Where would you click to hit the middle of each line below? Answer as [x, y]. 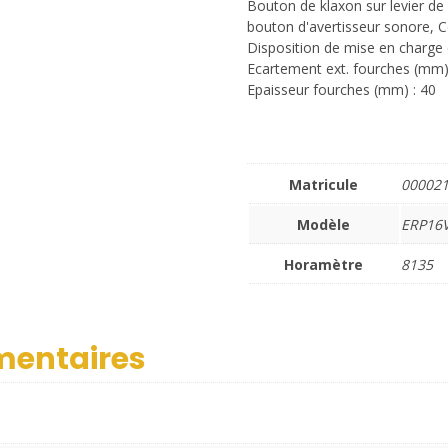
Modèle [324, 224]
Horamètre [324, 264]
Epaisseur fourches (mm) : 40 [341, 89]
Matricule [324, 184]
